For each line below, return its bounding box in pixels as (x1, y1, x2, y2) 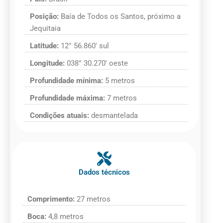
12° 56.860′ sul (61, 41, 109, 51)
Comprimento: (27, 195, 77, 204)
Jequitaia (30, 24, 61, 33)
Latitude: (30, 41, 61, 51)
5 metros (105, 76, 135, 86)
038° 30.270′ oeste (67, 59, 128, 68)
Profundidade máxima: (30, 94, 107, 103)
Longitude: (30, 59, 67, 68)
